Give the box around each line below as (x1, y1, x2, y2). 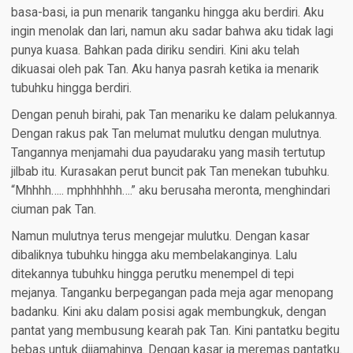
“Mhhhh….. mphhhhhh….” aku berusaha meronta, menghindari (10, 184, 330, 199)
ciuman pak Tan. (10, 203, 96, 217)
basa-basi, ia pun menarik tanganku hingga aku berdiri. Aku (10, 6, 324, 20)
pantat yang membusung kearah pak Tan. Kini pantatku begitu (10, 324, 340, 339)
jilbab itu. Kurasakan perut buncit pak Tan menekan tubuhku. (10, 165, 329, 180)
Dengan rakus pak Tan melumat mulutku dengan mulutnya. (10, 127, 321, 142)
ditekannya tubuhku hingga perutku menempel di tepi (10, 267, 294, 282)
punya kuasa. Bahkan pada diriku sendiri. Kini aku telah (10, 43, 299, 58)
